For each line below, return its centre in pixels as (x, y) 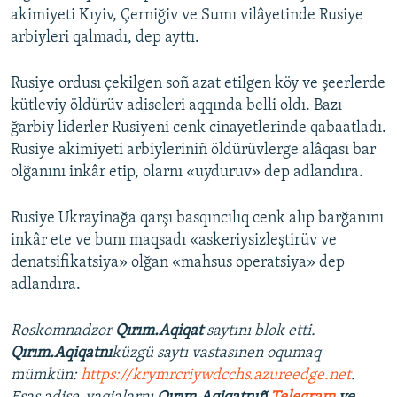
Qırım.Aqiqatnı (61, 354)
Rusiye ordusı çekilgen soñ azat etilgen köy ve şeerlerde (198, 84)
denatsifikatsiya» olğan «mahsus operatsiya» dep (178, 263)
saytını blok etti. (261, 331)
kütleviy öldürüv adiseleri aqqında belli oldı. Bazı (176, 106)
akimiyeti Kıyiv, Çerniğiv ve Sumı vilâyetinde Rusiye (187, 16)
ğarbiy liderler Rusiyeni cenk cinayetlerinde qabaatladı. (198, 128)
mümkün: (46, 376)
